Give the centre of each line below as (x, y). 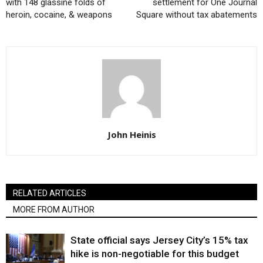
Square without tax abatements (197, 14)
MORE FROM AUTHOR (54, 209)
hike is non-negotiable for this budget (155, 253)
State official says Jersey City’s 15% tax (159, 240)
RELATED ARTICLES (50, 193)
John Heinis (131, 134)
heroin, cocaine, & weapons (59, 14)
